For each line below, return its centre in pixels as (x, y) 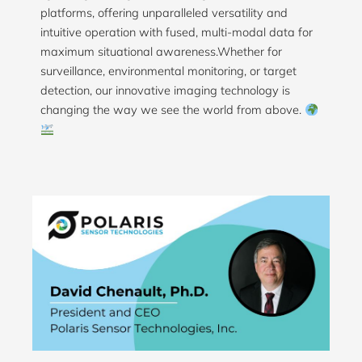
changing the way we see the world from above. (173, 110)
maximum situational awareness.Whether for (161, 52)
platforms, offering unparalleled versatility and (164, 13)
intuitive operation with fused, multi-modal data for (177, 32)
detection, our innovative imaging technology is (165, 90)
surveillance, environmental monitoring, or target (168, 71)
